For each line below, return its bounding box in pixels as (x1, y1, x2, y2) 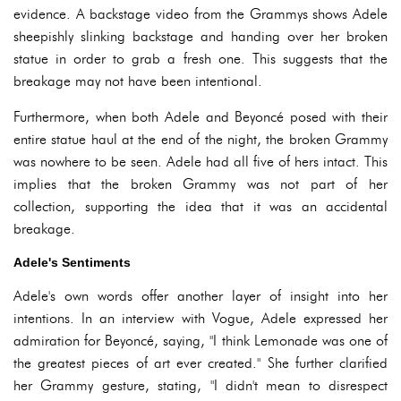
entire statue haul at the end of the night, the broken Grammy (13, 131, 388, 148)
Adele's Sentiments (13, 255, 131, 269)
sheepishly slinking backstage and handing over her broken (13, 28, 388, 45)
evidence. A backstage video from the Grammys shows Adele (13, 5, 388, 22)
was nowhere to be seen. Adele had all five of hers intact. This (13, 153, 388, 170)
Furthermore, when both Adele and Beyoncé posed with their (13, 108, 388, 125)
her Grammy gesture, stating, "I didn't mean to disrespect (13, 377, 388, 394)
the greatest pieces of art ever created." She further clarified (13, 354, 388, 371)
